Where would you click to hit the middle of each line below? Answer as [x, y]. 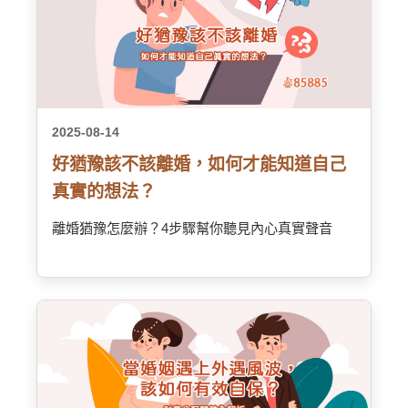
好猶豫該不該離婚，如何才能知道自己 [199, 164]
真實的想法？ [104, 192]
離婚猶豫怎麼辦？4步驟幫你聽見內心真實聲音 [192, 228]
